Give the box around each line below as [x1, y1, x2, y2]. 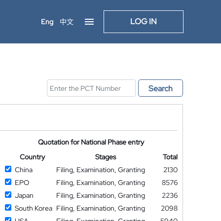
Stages [95, 152, 116, 161]
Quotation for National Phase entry [38, 138, 145, 147]
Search [148, 83, 173, 94]
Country [19, 152, 45, 161]
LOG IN [130, 16, 157, 27]
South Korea [14, 204, 52, 213]
